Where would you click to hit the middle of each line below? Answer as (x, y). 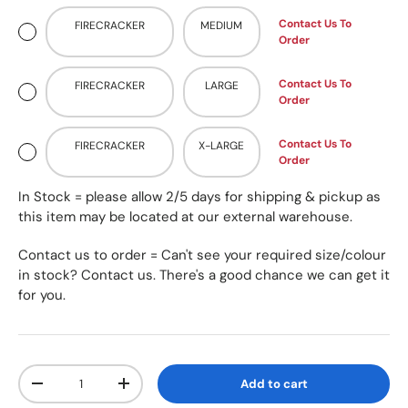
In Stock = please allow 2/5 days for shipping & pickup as (199, 196)
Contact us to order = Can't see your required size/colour (202, 255)
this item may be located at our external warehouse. (185, 216)
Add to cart (274, 383)
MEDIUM (222, 25)
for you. (42, 295)
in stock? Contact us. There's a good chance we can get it (204, 275)
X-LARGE (222, 145)
